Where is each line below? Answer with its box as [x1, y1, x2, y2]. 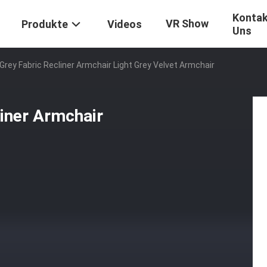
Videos [107, 18, 142, 31]
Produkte [21, 18, 68, 31]
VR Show [166, 17, 209, 30]
